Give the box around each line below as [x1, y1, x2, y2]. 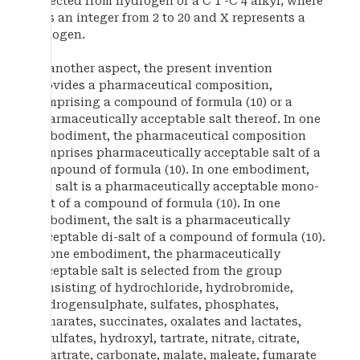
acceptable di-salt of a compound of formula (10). [33, 231, 325, 244]
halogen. [33, 28, 85, 42]
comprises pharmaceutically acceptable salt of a [33, 146, 321, 160]
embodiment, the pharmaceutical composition [33, 129, 306, 143]
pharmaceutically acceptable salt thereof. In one [33, 112, 321, 126]
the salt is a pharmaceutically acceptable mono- [33, 180, 319, 194]
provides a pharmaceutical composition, [33, 79, 272, 92]
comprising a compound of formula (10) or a [33, 96, 292, 109]
